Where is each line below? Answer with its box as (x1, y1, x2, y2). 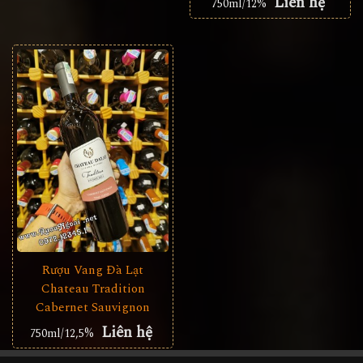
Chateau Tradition (41, 279, 145, 298)
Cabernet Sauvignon (36, 297, 150, 317)
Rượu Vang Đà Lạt (42, 260, 143, 280)
